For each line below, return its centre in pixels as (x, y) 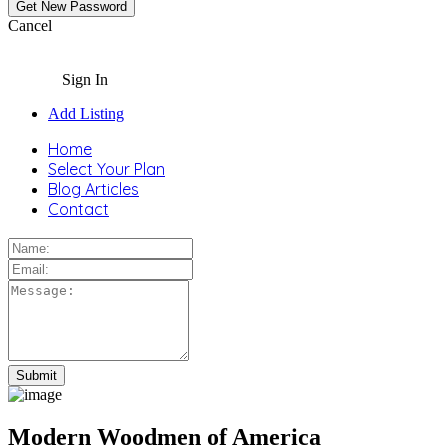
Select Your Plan (106, 169)
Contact (78, 209)
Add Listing (86, 113)
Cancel (30, 25)
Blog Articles (93, 189)
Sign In (85, 79)
